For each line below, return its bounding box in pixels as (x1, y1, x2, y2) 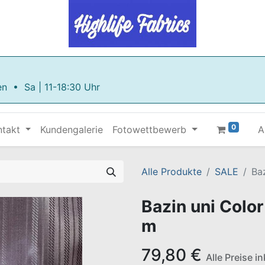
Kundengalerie (40, 124, 104, 135)
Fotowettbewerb (112, 124, 187, 135)
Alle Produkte (141, 166, 202, 177)
